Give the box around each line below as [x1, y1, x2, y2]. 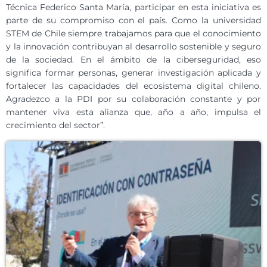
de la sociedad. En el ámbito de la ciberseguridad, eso [6, 54, 261, 66]
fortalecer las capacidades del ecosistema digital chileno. [6, 80, 261, 92]
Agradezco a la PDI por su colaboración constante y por [6, 94, 261, 105]
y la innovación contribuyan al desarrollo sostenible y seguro [6, 41, 261, 52]
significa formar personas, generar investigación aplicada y [6, 67, 261, 79]
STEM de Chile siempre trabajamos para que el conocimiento [6, 28, 261, 39]
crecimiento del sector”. [6, 120, 105, 131]
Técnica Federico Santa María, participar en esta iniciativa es [6, 2, 261, 13]
